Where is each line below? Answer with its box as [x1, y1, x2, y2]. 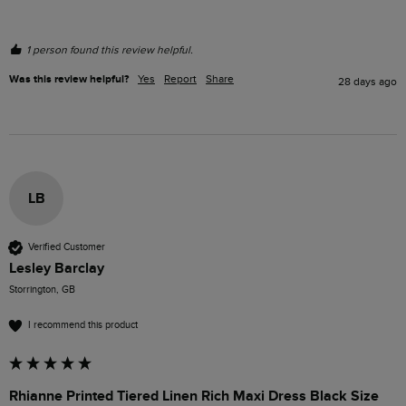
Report [164, 72, 197, 85]
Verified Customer [28, 241, 105, 254]
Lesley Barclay [9, 258, 104, 277]
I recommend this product [28, 319, 138, 332]
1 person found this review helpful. [26, 43, 193, 56]
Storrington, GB [9, 283, 75, 295]
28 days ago [338, 74, 397, 88]
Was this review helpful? [9, 72, 129, 86]
